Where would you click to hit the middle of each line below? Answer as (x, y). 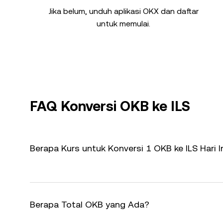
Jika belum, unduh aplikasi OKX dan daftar (123, 11)
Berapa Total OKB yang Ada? (90, 204)
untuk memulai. (123, 24)
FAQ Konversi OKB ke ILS (110, 106)
